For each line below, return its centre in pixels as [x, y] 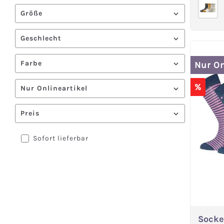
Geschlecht [41, 38]
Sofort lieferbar [61, 138]
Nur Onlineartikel [54, 88]
